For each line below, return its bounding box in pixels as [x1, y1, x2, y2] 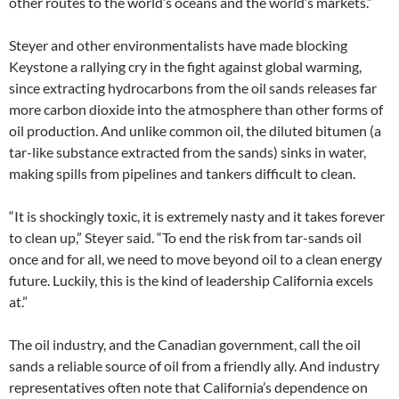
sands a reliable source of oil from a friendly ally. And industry [9, 357, 379, 375]
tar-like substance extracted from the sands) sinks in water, [9, 143, 366, 161]
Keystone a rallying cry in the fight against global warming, [9, 58, 362, 76]
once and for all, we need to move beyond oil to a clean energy [9, 250, 382, 268]
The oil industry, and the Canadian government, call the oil [9, 336, 361, 354]
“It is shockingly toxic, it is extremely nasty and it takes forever [9, 208, 385, 225]
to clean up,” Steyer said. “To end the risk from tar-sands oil [9, 229, 362, 247]
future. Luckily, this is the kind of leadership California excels [9, 272, 373, 289]
